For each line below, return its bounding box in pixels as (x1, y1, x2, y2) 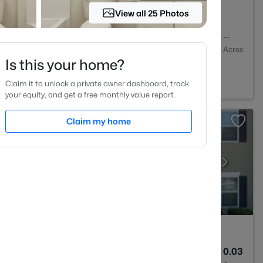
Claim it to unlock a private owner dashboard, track (5, 79, 189, 88)
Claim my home (66, 116, 131, 126)
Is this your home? (5, 56, 124, 73)
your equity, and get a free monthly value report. (5, 90, 176, 99)
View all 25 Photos (115, 8, 190, 18)
